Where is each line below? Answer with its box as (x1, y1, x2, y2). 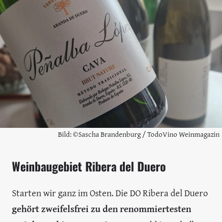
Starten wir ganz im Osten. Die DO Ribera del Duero (12, 186, 208, 200)
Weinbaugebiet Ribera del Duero (12, 157, 166, 175)
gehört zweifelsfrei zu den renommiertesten (12, 202, 191, 216)
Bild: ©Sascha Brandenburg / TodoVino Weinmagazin (58, 128, 220, 140)
